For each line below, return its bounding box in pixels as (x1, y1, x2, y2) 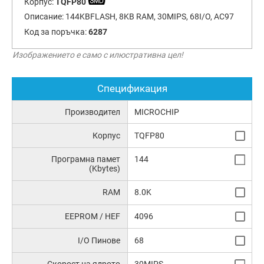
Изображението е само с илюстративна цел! (12, 49, 183, 60)
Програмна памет (51, 154, 121, 164)
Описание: (24, 12, 65, 22)
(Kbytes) (89, 164, 121, 174)
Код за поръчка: (24, 27, 88, 37)
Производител (65, 107, 121, 117)
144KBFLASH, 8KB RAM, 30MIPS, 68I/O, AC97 (65, 12, 234, 22)
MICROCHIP (134, 107, 179, 117)
